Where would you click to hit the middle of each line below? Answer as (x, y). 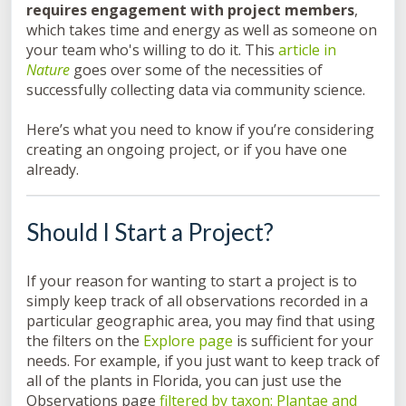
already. (54, 169)
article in (307, 50)
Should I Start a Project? (150, 232)
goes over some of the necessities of (196, 70)
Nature (48, 70)
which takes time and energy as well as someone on (202, 30)
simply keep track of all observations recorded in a (197, 300)
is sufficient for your (303, 340)
